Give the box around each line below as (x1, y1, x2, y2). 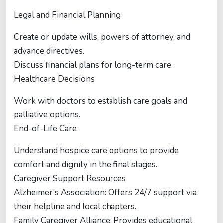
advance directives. (14, 45, 84, 57)
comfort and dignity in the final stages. (14, 159, 157, 170)
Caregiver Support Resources (14, 173, 126, 184)
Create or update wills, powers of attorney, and (14, 31, 190, 43)
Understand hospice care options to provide (14, 145, 179, 156)
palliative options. (14, 109, 80, 120)
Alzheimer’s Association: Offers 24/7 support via (14, 187, 197, 198)
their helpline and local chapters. (14, 201, 136, 212)
